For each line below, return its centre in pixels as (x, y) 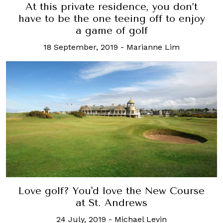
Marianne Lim (153, 47)
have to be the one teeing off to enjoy (111, 18)
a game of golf (111, 30)
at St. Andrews (111, 203)
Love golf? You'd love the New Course (111, 191)
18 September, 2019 (81, 47)
